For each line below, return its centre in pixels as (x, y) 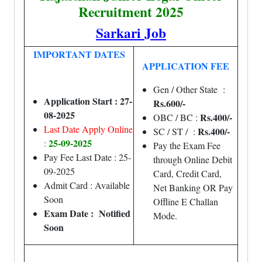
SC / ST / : (174, 131)
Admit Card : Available (87, 185)
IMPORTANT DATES (79, 54)
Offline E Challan (186, 201)
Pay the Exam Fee (187, 145)
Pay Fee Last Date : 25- (87, 157)
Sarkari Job (131, 33)
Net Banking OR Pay (193, 187)
